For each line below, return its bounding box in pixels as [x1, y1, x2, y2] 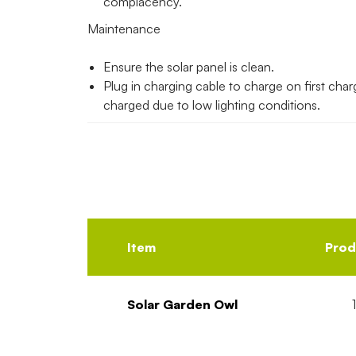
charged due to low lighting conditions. [103, 97, 320, 114]
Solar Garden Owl [126, 296, 238, 313]
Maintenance [87, 21, 161, 37]
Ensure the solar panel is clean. [103, 59, 274, 75]
